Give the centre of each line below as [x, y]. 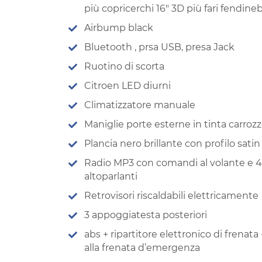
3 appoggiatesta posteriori [146, 215]
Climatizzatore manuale [140, 105]
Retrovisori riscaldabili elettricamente [171, 195]
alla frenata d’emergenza [142, 247]
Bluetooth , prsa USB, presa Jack [159, 47]
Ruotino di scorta [124, 66]
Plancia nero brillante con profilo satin [172, 143]
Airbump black [119, 27]
